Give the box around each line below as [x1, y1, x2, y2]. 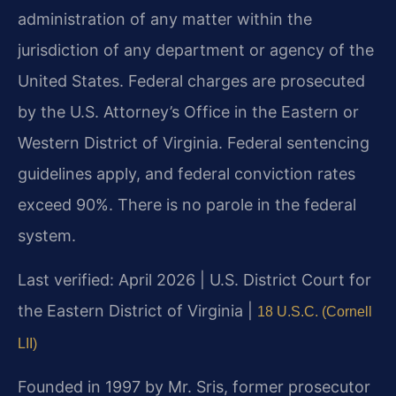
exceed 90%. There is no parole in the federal [18, 195, 356, 215]
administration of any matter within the [18, 10, 312, 29]
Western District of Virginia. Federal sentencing [18, 133, 369, 153]
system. [18, 226, 76, 246]
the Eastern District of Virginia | [18, 301, 257, 320]
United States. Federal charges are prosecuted [18, 72, 365, 91]
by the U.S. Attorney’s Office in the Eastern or [18, 103, 359, 122]
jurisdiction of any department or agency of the [18, 41, 374, 60]
